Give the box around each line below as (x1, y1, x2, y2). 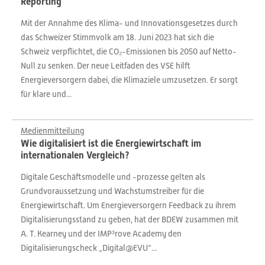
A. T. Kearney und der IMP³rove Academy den (21, 229, 182, 238)
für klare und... (21, 89, 72, 99)
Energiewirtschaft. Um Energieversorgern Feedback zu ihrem (21, 201, 236, 210)
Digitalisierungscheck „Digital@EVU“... (21, 243, 157, 253)
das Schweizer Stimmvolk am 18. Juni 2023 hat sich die (21, 33, 214, 42)
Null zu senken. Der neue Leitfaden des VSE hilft (21, 61, 190, 70)
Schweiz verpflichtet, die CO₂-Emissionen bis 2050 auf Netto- (21, 47, 237, 56)
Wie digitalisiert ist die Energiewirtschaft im (21, 138, 201, 149)
